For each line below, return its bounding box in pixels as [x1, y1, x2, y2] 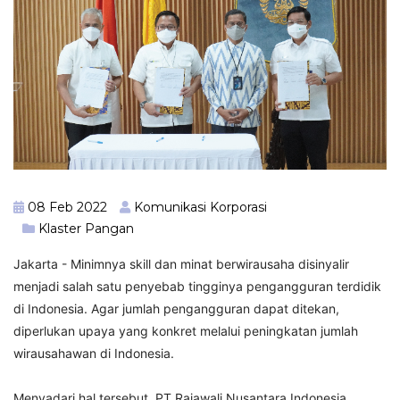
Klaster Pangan [38, 220, 134, 237]
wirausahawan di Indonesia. [13, 345, 174, 361]
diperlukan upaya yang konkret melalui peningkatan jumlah [13, 322, 358, 338]
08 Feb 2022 [24, 198, 107, 215]
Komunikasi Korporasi [130, 198, 267, 215]
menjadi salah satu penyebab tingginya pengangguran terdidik [13, 278, 381, 294]
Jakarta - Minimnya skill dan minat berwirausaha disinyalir [13, 255, 349, 271]
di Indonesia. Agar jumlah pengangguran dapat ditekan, [13, 300, 339, 316]
